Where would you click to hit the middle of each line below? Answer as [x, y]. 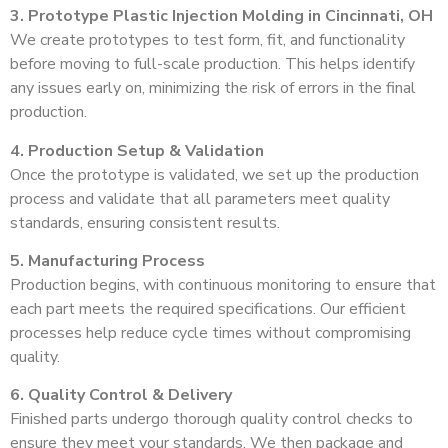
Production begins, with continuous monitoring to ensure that [223, 284]
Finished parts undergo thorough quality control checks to [211, 419]
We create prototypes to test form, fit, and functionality [207, 40]
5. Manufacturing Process [107, 260]
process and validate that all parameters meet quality [200, 198]
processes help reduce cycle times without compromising [210, 332]
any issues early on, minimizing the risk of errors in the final [213, 88]
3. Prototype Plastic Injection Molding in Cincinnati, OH [221, 16]
